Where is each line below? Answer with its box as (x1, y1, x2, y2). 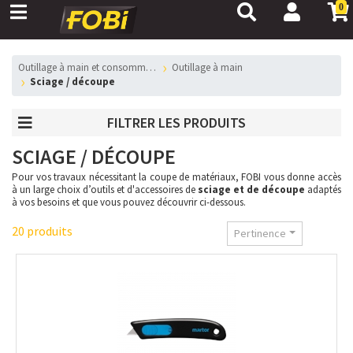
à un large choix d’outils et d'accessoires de (12, 183, 198, 196)
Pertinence (234, 226, 287, 240)
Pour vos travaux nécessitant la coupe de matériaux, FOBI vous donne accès (12, 170, 341, 184)
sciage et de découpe (198, 183, 305, 196)
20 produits (12, 223, 72, 239)
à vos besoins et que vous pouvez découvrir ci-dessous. (12, 195, 246, 209)
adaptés (305, 183, 341, 196)
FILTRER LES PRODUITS (107, 113, 246, 132)
